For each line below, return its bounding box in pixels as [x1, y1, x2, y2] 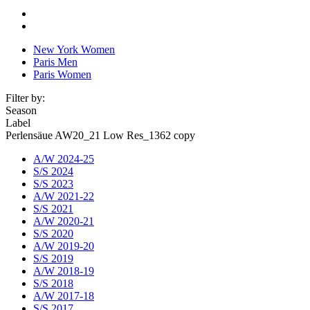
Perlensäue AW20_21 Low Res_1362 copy [6, 129, 195, 141]
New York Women [33, 43, 115, 55]
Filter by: [6, 91, 45, 104]
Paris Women [33, 68, 91, 80]
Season [6, 104, 37, 116]
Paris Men [33, 55, 77, 68]
